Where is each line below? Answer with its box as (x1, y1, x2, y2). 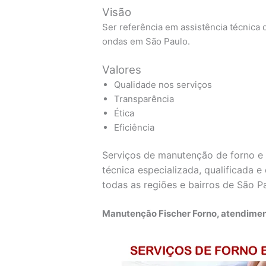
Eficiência (114, 121, 155, 133)
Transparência (114, 93, 175, 104)
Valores (102, 62, 142, 77)
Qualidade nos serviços (114, 78, 213, 90)
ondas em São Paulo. (102, 35, 191, 47)
